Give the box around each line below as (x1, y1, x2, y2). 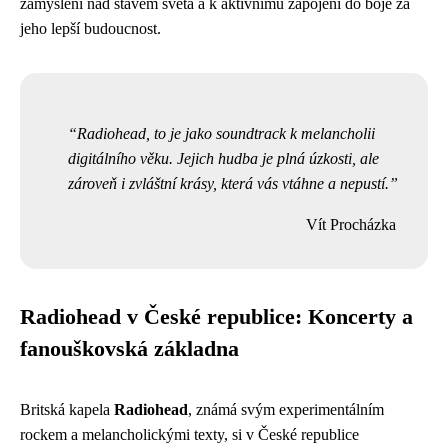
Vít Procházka (306, 216, 396, 233)
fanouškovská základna (20, 337, 239, 361)
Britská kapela (20, 401, 114, 418)
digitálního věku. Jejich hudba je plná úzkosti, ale (68, 150, 379, 167)
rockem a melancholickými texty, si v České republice (20, 426, 359, 443)
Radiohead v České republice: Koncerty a (20, 305, 413, 329)
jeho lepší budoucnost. (20, 20, 161, 37)
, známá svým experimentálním (188, 401, 384, 418)
